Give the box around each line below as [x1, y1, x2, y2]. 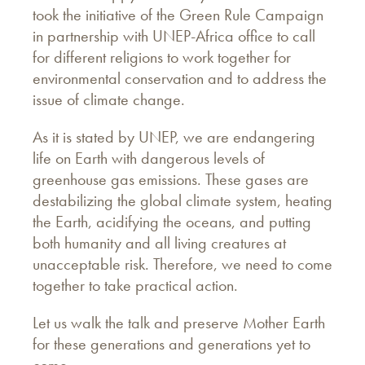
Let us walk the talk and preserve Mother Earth [33, 311, 325, 333]
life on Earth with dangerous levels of [33, 147, 265, 169]
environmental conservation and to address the [33, 67, 327, 89]
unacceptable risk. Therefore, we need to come [33, 253, 332, 275]
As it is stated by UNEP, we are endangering [33, 125, 315, 147]
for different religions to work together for [33, 46, 291, 68]
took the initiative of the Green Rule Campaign [33, 3, 323, 25]
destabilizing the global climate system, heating [33, 189, 332, 211]
